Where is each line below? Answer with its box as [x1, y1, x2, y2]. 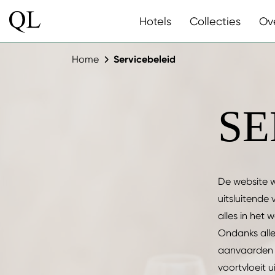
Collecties [190, 15, 241, 28]
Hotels [139, 15, 171, 28]
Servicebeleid [114, 53, 176, 65]
